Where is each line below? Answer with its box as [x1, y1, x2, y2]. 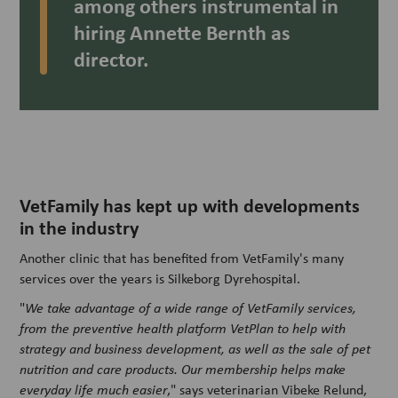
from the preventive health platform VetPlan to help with [20, 319, 346, 338]
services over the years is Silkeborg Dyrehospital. [20, 269, 301, 289]
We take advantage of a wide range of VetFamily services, [25, 298, 357, 317]
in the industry [20, 214, 139, 242]
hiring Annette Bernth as [73, 18, 291, 47]
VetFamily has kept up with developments [20, 192, 361, 219]
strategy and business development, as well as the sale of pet [20, 339, 371, 358]
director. [73, 44, 148, 74]
